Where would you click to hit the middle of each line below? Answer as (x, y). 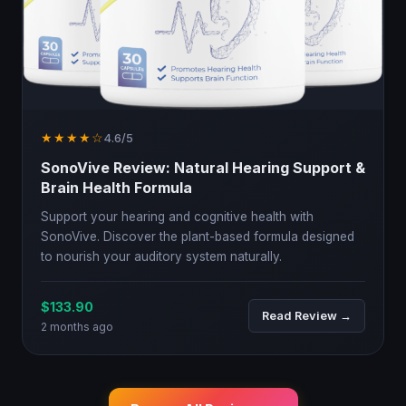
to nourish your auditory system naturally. (161, 256)
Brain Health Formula (116, 187)
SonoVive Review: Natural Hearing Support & (203, 167)
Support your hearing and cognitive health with (177, 216)
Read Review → (307, 316)
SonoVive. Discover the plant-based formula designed (198, 236)
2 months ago (77, 326)
